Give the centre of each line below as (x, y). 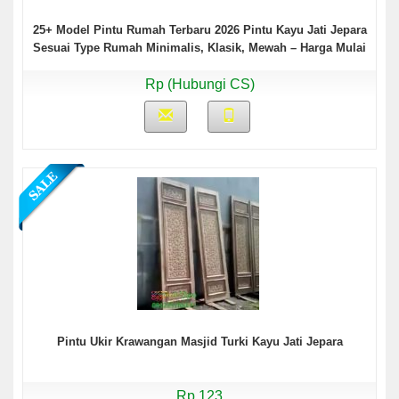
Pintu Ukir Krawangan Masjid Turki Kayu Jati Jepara (199, 341)
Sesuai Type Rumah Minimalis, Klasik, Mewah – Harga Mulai (199, 47)
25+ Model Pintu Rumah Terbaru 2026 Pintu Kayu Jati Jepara (199, 29)
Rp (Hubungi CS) (199, 84)
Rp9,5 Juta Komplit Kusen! (199, 65)
